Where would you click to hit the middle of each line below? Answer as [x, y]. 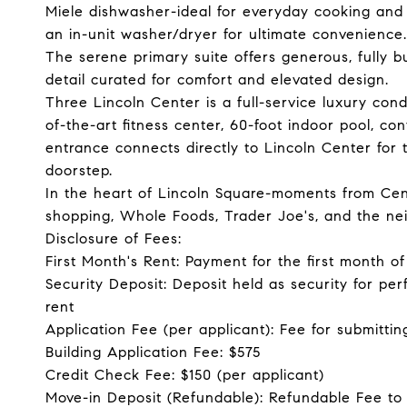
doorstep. [79, 170]
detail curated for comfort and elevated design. [217, 79]
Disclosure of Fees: [114, 238]
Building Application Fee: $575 [153, 352]
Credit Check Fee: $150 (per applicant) [185, 375]
